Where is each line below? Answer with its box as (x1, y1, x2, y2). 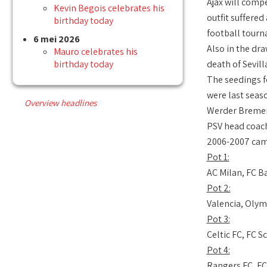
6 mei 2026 (33, 33, 80, 46)
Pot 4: (206, 244, 230, 257)
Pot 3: (206, 213, 230, 226)
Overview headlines (24, 97, 97, 109)
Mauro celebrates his (54, 45, 138, 58)
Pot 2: (206, 182, 231, 195)
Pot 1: (206, 151, 229, 164)
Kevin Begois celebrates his (54, 2, 164, 15)
